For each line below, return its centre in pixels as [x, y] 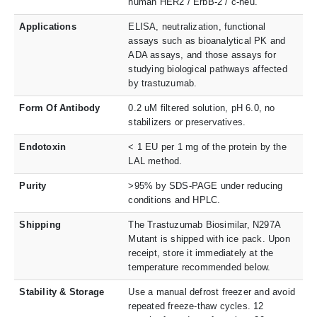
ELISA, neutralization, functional [197, 26]
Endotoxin [43, 146]
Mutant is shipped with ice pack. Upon [209, 238]
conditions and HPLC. [174, 200]
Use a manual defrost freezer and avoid [212, 292]
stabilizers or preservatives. [187, 122]
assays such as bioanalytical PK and [207, 40]
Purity [33, 185]
